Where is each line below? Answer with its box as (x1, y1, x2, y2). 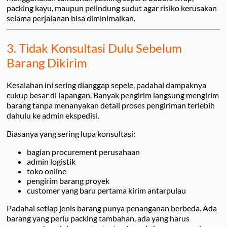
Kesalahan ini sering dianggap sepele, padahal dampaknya (7, 80, 206, 90)
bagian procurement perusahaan (27, 147, 140, 157)
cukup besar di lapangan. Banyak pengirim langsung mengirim (7, 90, 219, 100)
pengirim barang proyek (27, 176, 109, 186)
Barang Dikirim (7, 55, 87, 70)
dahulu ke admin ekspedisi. (7, 110, 99, 121)
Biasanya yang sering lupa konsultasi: (7, 129, 135, 139)
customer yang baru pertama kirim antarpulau (27, 185, 186, 196)
